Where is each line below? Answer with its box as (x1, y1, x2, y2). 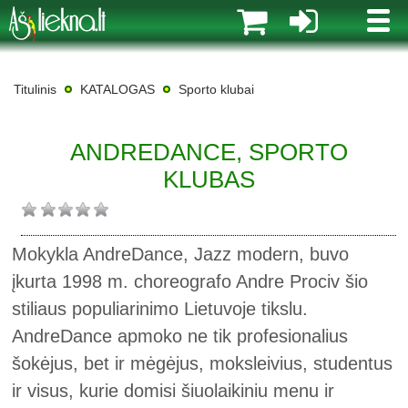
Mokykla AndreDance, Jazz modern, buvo (12, 244, 350, 264)
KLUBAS (162, 166, 255, 193)
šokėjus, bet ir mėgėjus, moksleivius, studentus (12, 353, 393, 373)
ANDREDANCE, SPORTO (69, 138, 348, 166)
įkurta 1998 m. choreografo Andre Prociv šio (12, 271, 369, 291)
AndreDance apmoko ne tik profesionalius (12, 326, 349, 346)
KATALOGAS (80, 82, 155, 97)
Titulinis (14, 82, 56, 97)
